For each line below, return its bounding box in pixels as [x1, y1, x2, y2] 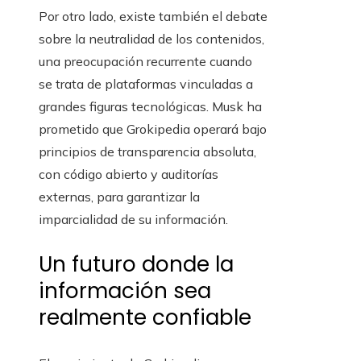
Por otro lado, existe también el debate [39, 8, 268, 25]
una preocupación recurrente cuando [39, 53, 252, 70]
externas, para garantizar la [39, 189, 200, 205]
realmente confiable [39, 303, 251, 333]
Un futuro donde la [39, 250, 234, 280]
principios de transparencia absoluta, [39, 143, 256, 160]
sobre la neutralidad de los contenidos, [39, 31, 264, 48]
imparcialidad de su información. [39, 211, 228, 228]
